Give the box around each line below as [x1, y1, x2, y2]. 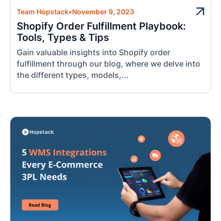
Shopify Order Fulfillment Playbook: [17, 20, 186, 32]
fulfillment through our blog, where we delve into [17, 59, 201, 69]
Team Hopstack [17, 7, 69, 16]
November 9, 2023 [72, 7, 135, 16]
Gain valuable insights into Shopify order [17, 48, 171, 58]
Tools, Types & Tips [17, 31, 110, 43]
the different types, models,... [17, 71, 129, 80]
